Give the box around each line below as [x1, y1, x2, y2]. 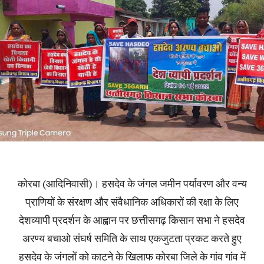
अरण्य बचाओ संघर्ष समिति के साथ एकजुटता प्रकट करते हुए [22, 231, 242, 246]
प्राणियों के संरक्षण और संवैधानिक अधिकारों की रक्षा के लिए [25, 194, 239, 209]
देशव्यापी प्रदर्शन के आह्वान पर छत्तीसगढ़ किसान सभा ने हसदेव [19, 213, 245, 227]
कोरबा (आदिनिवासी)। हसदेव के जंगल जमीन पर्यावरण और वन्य [17, 176, 247, 191]
